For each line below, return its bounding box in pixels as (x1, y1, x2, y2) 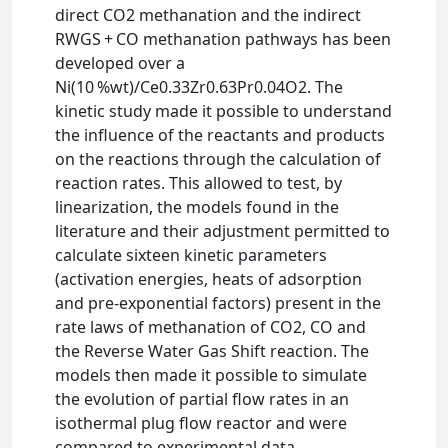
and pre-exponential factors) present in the (55, 292, 382, 314)
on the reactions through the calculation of (55, 148, 382, 170)
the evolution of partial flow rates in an (55, 388, 350, 410)
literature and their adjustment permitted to (55, 220, 391, 242)
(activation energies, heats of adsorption (55, 268, 363, 290)
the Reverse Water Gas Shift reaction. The (55, 340, 370, 362)
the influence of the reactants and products (55, 124, 386, 146)
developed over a (55, 52, 186, 74)
